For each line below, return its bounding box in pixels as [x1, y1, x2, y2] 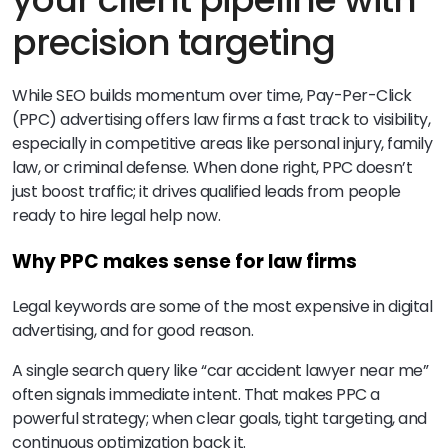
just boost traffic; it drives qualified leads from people [12, 180, 401, 204]
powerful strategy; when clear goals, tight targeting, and [12, 406, 427, 430]
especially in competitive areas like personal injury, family [12, 132, 433, 156]
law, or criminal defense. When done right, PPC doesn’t [12, 156, 413, 180]
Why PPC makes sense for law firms [12, 248, 357, 276]
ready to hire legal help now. [12, 204, 221, 228]
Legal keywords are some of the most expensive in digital [12, 294, 433, 318]
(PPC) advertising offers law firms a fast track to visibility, [12, 108, 431, 132]
